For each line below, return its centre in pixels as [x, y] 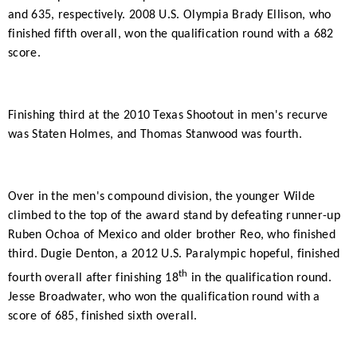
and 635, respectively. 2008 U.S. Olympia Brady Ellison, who [170, 16]
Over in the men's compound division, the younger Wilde [162, 197]
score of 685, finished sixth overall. [104, 316]
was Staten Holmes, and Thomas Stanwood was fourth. [157, 135]
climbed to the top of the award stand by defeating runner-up [174, 216]
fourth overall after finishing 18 [93, 278]
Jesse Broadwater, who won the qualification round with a [164, 297]
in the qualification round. [259, 278]
